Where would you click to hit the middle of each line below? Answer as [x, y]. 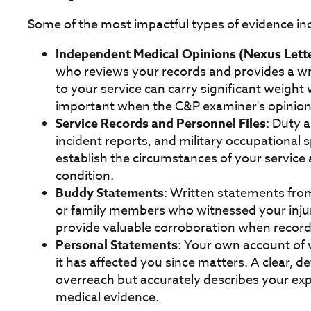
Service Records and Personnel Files [161, 123]
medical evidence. [107, 297]
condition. [85, 176]
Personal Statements [117, 245]
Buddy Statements [110, 193]
